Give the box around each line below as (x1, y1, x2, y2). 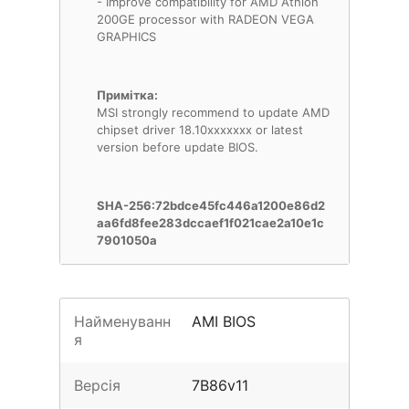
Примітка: (97, 88, 158, 102)
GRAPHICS (97, 29, 156, 44)
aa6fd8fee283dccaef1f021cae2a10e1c (97, 215, 324, 230)
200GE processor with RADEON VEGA (97, 12, 314, 26)
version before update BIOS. (97, 140, 258, 154)
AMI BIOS (192, 312, 257, 330)
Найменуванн (74, 312, 171, 330)
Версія (74, 376, 121, 394)
